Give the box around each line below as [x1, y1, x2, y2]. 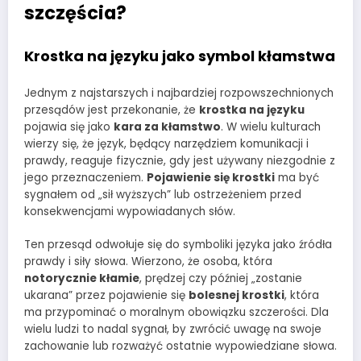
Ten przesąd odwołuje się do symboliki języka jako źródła [24, 236, 332, 252]
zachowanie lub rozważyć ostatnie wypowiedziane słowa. [24, 338, 337, 354]
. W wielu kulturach [221, 119, 321, 135]
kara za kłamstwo [114, 119, 221, 135]
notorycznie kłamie [24, 270, 139, 286]
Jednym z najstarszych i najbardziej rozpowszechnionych [24, 85, 334, 102]
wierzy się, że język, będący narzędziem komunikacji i [24, 136, 309, 152]
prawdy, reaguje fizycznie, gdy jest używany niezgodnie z [24, 153, 335, 169]
